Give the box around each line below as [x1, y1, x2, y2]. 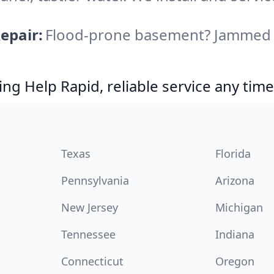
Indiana [215, 227, 254, 242]
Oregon [215, 254, 254, 268]
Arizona [215, 173, 254, 188]
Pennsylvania [61, 173, 129, 188]
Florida [215, 146, 251, 161]
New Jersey [61, 200, 118, 215]
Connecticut [61, 254, 124, 268]
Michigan [215, 200, 263, 215]
